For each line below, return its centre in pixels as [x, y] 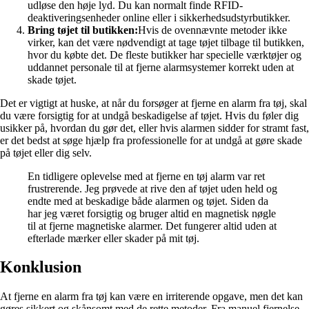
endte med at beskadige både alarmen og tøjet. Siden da [148, 201]
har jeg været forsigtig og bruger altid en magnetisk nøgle [152, 213]
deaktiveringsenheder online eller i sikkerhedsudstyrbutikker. [159, 17]
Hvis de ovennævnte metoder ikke [212, 30]
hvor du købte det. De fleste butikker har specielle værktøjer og [165, 54]
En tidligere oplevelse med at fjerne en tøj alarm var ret [146, 176]
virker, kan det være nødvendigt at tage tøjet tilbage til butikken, [166, 42]
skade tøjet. [52, 79]
